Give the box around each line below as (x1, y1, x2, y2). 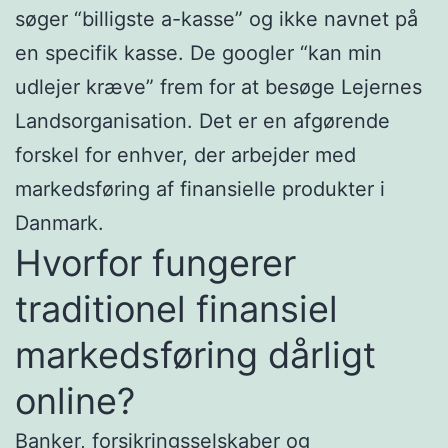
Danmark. (15, 210, 104, 235)
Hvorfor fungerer (15, 240, 296, 285)
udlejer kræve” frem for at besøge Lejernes (15, 74, 422, 99)
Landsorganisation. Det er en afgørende (15, 108, 390, 133)
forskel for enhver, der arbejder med (15, 142, 356, 167)
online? (15, 378, 135, 423)
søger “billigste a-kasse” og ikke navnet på (15, 6, 418, 31)
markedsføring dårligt (15, 332, 376, 377)
